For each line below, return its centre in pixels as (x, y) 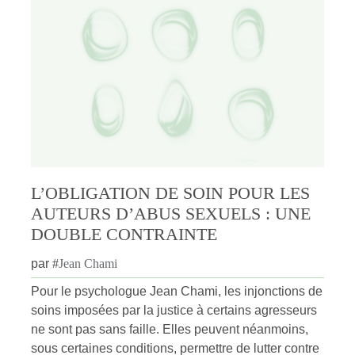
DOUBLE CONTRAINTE (124, 234)
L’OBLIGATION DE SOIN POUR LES (170, 193)
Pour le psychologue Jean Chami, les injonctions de (177, 291)
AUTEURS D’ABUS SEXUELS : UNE (171, 214)
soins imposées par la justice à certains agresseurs (174, 310)
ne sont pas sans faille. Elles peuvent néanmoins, (170, 329)
